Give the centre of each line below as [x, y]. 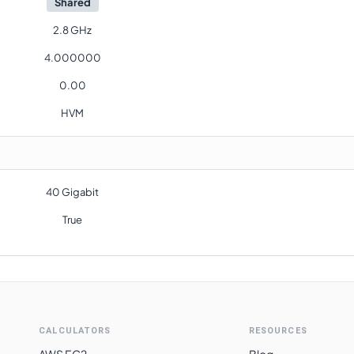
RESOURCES [278, 331]
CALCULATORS [75, 331]
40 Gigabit [72, 192]
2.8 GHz [72, 30]
